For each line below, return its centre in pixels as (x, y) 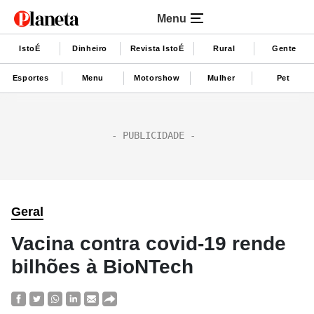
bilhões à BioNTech (102, 267)
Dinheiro (90, 48)
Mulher (221, 77)
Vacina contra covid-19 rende (149, 244)
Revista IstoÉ (157, 48)
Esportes (30, 77)
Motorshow (157, 77)
